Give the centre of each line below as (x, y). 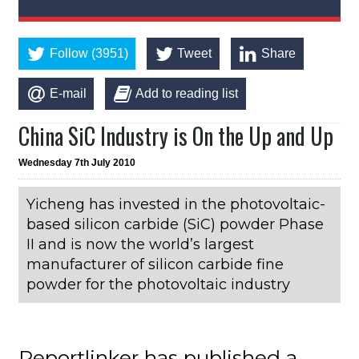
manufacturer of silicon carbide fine (155, 264)
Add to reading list (187, 93)
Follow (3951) (89, 54)
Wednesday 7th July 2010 (77, 162)
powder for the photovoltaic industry (159, 284)
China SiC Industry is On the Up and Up (176, 135)
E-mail (68, 93)
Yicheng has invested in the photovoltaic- (176, 204)
